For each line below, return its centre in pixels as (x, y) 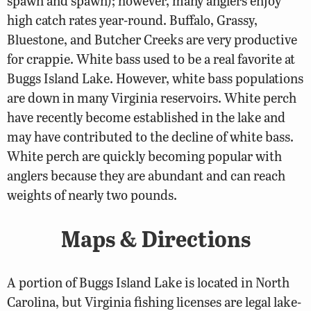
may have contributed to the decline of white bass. (150, 136)
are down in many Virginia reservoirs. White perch (152, 97)
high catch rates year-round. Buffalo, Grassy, (132, 19)
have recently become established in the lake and (146, 117)
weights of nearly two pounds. (92, 194)
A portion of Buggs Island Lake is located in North (148, 282)
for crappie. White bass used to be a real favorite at (151, 58)
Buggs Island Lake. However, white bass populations (155, 78)
